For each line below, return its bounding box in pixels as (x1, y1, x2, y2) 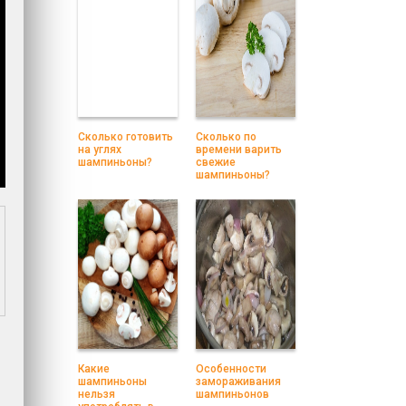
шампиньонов (196, 388, 269, 401)
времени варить (196, 143, 282, 156)
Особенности (196, 362, 266, 375)
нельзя (78, 388, 115, 401)
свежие (196, 156, 236, 169)
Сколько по (196, 130, 256, 143)
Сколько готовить (78, 130, 173, 143)
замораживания (196, 375, 281, 388)
